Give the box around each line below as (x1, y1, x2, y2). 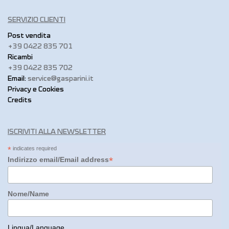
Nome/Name (8, 190, 49, 198)
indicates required (11, 145, 57, 151)
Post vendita (8, 32, 51, 40)
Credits (8, 97, 32, 104)
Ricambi (8, 54, 33, 61)
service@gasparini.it (28, 75, 94, 83)
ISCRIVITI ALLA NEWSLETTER (8, 128, 106, 135)
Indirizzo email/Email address (8, 155, 109, 164)
